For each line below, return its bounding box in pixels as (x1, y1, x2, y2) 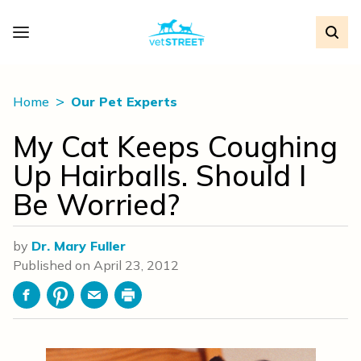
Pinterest (59, 295, 114, 312)
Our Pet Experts (71, 93, 177, 110)
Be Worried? (13, 186, 180, 222)
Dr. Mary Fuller (31, 238, 126, 254)
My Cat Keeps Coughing (13, 128, 338, 164)
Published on (13, 257, 93, 273)
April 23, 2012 (93, 257, 179, 273)
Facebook (25, 295, 84, 312)
